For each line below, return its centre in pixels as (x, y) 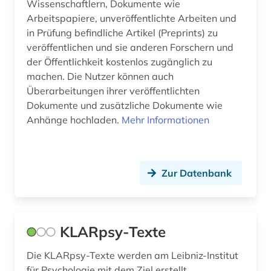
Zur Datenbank (197, 173)
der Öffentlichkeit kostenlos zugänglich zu (119, 62)
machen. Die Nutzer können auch (100, 77)
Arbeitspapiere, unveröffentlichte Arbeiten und (132, 18)
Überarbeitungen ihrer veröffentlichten (113, 91)
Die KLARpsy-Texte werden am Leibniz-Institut (133, 256)
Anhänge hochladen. (74, 120)
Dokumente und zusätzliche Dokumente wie (125, 106)
